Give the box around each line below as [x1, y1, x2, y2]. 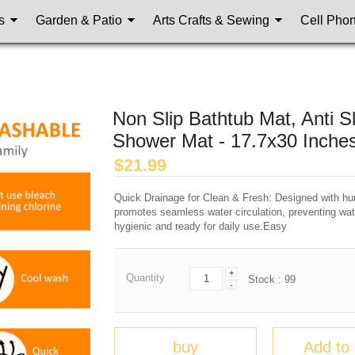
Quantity [126, 272, 165, 284]
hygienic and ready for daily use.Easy [114, 220, 287, 232]
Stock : [248, 273, 284, 285]
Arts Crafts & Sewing [153, 13, 269, 27]
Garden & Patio [36, 13, 122, 27]
